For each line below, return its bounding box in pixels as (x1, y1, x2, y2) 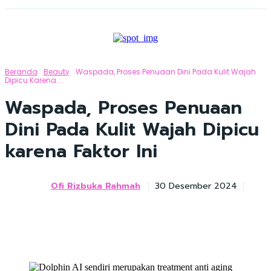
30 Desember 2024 (155, 180, 237, 193)
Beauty (44, 67, 70, 77)
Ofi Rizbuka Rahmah (51, 180, 140, 192)
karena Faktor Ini (5, 137, 157, 165)
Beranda (5, 67, 38, 77)
